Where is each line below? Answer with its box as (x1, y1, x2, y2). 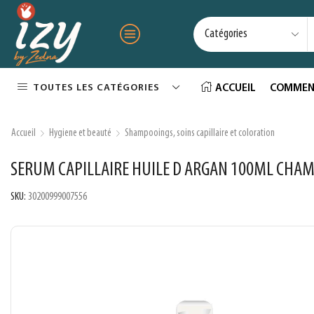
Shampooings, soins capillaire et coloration (125, 128, 275, 139)
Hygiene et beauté (49, 128, 111, 139)
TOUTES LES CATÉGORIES (33, 82, 160, 93)
